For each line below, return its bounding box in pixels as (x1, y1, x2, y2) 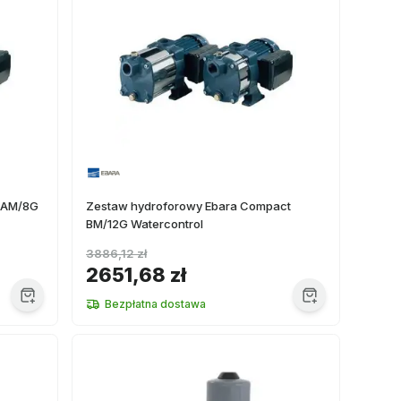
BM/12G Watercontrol (86, 217, 203, 231)
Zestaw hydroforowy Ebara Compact (86, 199, 291, 213)
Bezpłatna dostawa (105, 297, 206, 311)
